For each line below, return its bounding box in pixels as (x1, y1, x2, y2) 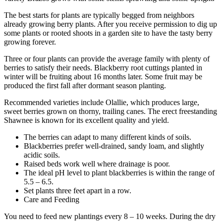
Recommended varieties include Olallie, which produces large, (4, 98, 199, 107)
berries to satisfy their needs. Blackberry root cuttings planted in (4, 63, 202, 72)
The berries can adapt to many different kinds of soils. (24, 132, 191, 141)
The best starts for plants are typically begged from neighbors (4, 10, 194, 19)
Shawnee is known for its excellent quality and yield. (4, 115, 169, 124)
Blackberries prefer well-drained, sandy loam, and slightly (24, 141, 204, 150)
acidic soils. (24, 150, 60, 159)
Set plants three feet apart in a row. (24, 186, 131, 195)
